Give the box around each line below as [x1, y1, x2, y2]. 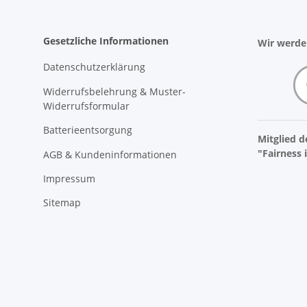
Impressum [43, 171, 95, 185]
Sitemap [43, 196, 81, 210]
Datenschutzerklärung [43, 60, 145, 74]
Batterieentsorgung [43, 123, 132, 137]
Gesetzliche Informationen [43, 34, 169, 48]
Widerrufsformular [43, 99, 130, 112]
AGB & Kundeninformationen [43, 147, 177, 161]
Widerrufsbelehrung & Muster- [43, 84, 186, 98]
